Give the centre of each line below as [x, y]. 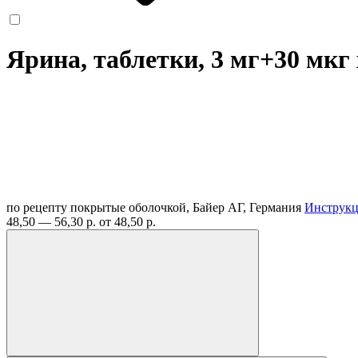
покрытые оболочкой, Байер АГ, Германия [187, 207]
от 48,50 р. [127, 221]
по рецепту [37, 207]
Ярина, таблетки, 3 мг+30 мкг [181, 60]
